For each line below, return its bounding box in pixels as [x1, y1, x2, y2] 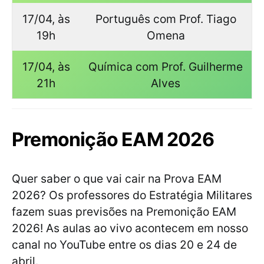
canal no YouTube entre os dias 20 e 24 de [12, 237, 237, 252]
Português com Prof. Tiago [95, 12, 236, 27]
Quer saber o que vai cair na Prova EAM [12, 171, 222, 186]
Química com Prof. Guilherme [88, 60, 243, 74]
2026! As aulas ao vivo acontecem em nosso [12, 221, 248, 236]
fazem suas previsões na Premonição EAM [12, 204, 236, 219]
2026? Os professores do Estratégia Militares [12, 188, 252, 203]
